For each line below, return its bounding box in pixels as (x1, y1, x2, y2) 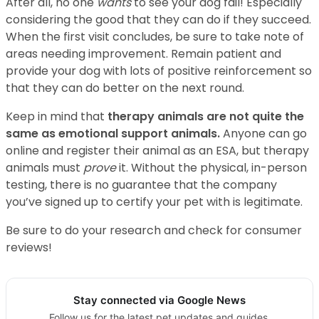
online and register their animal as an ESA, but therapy (6, 142, 309, 159)
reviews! (6, 239, 52, 256)
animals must (6, 159, 83, 177)
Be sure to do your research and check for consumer (6, 222, 302, 239)
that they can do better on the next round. (6, 80, 244, 97)
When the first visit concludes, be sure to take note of (6, 28, 304, 46)
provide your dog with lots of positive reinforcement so (6, 63, 312, 80)
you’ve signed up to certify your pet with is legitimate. (6, 194, 303, 211)
